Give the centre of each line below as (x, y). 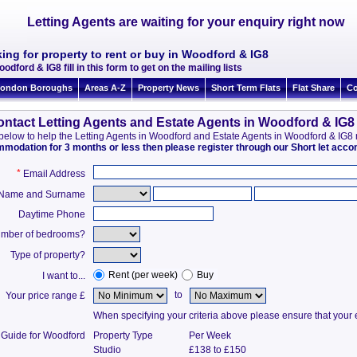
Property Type (124, 335)
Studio (108, 350)
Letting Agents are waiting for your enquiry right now (186, 22)
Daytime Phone (52, 214)
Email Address (55, 173)
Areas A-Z (105, 88)
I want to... (64, 276)
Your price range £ (46, 296)
